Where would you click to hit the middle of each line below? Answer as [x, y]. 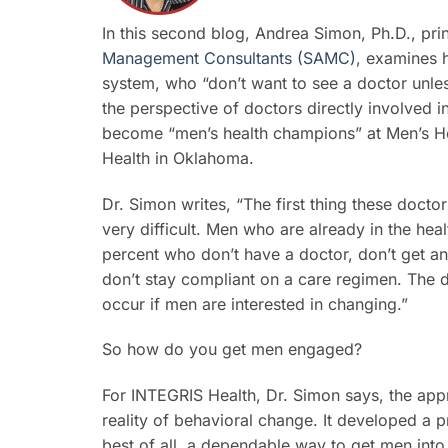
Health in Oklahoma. [178, 157]
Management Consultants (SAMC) [229, 57]
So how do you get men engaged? [232, 349]
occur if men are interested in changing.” [255, 303]
